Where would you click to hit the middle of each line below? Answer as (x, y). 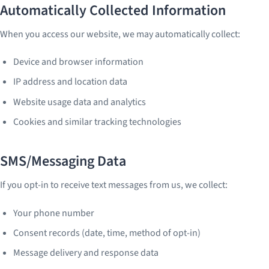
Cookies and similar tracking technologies (98, 122)
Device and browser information (79, 62)
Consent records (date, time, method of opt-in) (107, 233)
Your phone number (54, 213)
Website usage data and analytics (80, 102)
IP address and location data (71, 82)
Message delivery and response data (86, 253)
